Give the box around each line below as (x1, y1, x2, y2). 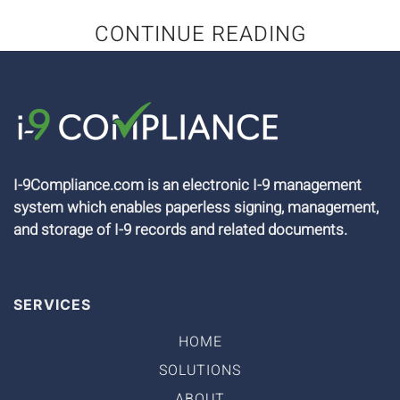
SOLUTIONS (159, 359, 241, 381)
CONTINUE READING (94, 18, 306, 50)
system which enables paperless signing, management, (13, 196, 379, 219)
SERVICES (13, 295, 91, 313)
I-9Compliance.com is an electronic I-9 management (13, 173, 362, 196)
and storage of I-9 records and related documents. (13, 218, 347, 241)
